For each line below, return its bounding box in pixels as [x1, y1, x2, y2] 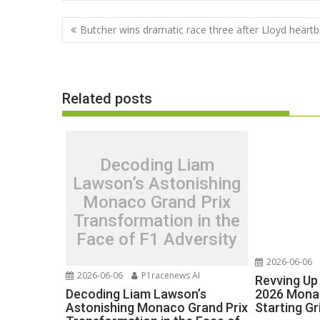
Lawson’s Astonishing [73, 173, 241, 194]
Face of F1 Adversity [76, 229, 238, 249]
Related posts [62, 90, 152, 107]
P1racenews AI [139, 269, 200, 281]
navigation [61, 34, 141, 54]
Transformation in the [74, 210, 241, 231]
